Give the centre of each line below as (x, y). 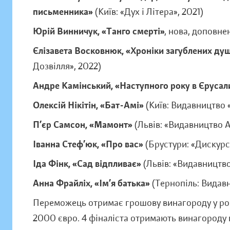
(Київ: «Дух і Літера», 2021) (148, 12)
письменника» (63, 12)
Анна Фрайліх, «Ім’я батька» (91, 183)
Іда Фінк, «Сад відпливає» (87, 164)
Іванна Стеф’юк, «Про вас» (88, 144)
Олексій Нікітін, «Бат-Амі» (88, 105)
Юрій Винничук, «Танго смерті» (99, 31)
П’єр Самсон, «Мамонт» (82, 125)
